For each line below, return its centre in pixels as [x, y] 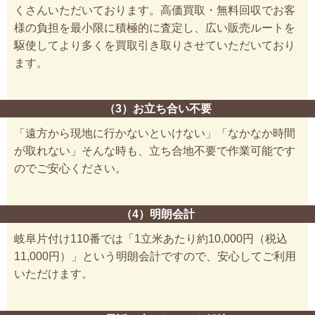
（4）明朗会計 [157, 214]
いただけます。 [53, 274]
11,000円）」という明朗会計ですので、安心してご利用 [155, 257]
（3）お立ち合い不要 [157, 109]
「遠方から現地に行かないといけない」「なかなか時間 [155, 134]
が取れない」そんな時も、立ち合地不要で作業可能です [155, 151]
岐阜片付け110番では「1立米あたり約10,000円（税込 [151, 239]
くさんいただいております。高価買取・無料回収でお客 [155, 11]
